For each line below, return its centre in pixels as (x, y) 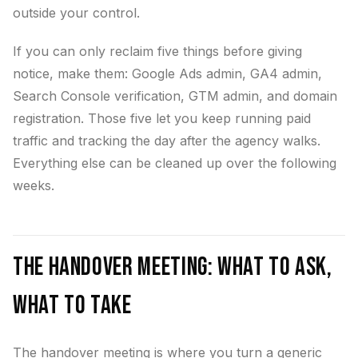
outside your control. (76, 13)
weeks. (34, 185)
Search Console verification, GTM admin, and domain (175, 96)
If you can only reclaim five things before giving (157, 51)
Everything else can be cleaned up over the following (175, 163)
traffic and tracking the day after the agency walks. (167, 141)
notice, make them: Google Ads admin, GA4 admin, (167, 74)
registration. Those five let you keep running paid (162, 118)
